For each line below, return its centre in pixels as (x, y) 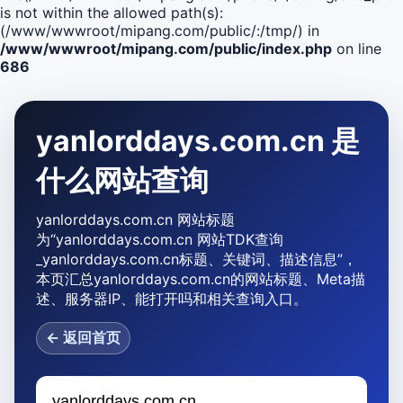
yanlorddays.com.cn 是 (198, 141)
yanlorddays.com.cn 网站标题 (135, 219)
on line (357, 49)
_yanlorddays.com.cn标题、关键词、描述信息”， (197, 259)
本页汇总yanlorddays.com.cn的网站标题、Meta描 (201, 279)
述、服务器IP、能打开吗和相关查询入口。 (172, 299)
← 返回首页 (83, 337)
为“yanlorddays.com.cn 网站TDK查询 (160, 239)
